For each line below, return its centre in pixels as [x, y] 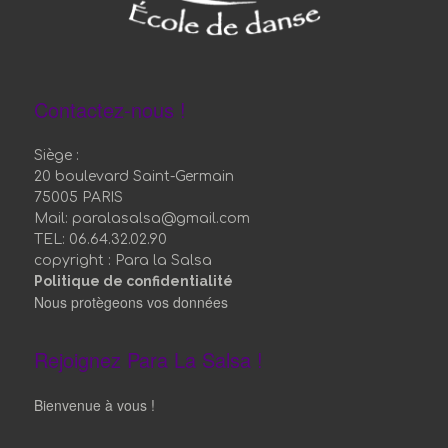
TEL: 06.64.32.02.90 [101, 239]
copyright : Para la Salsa [123, 260]
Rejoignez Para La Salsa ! [149, 359]
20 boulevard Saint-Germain [134, 176]
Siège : [57, 155]
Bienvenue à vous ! [95, 404]
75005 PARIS [79, 197]
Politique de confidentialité [134, 280]
